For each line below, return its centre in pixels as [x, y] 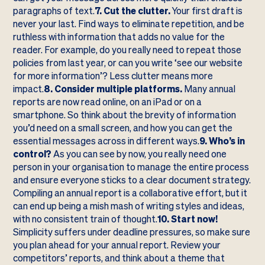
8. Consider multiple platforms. [113, 89]
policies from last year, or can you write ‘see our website [128, 63]
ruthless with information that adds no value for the [119, 37]
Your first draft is [207, 11]
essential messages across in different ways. [106, 141]
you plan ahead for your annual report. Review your [117, 245]
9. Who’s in [222, 141]
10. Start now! [188, 219]
